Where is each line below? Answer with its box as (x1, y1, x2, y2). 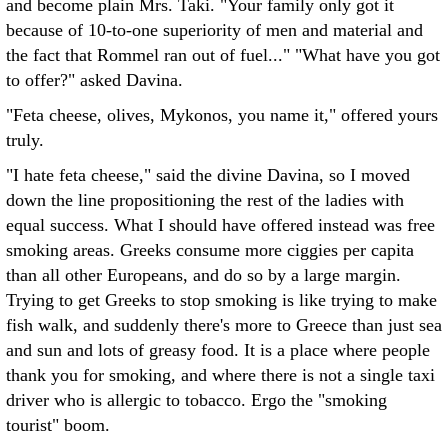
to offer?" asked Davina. (6, 70, 188, 90)
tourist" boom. (6, 415, 110, 435)
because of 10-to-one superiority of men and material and (6, 20, 423, 40)
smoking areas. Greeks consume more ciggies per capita (6, 240, 414, 260)
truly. (6, 130, 44, 150)
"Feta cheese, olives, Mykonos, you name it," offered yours (6, 105, 438, 125)
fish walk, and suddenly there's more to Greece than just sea (6, 315, 442, 335)
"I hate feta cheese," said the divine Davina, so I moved (6, 165, 410, 185)
